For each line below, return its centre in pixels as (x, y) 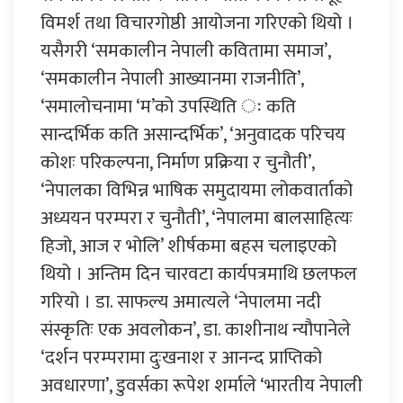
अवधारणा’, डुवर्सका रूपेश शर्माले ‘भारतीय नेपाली (201, 385)
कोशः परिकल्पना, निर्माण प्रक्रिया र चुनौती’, (177, 162)
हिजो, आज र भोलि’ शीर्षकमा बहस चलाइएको (188, 246)
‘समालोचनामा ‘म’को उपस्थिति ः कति (168, 106)
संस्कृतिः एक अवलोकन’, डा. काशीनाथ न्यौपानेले (196, 329)
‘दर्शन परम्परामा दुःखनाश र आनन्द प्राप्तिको (181, 357)
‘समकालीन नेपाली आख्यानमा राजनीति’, (172, 78)
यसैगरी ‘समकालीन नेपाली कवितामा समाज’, (185, 50)
